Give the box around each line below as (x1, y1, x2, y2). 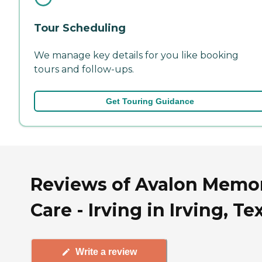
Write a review (75, 247, 137, 257)
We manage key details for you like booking (34, 49, 239, 61)
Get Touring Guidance (105, 96, 194, 106)
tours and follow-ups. (34, 63, 134, 75)
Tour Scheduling (34, 21, 126, 35)
